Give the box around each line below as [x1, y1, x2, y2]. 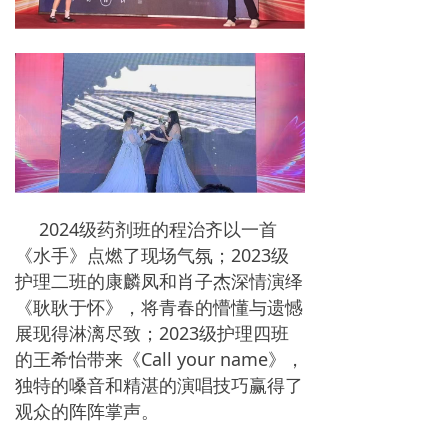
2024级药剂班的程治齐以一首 [39, 216, 277, 241]
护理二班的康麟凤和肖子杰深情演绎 [15, 268, 303, 293]
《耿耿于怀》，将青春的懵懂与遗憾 [15, 294, 303, 319]
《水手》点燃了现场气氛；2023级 [15, 242, 289, 267]
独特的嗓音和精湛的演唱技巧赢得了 [15, 372, 303, 397]
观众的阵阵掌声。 [15, 398, 159, 423]
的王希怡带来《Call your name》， [15, 346, 304, 371]
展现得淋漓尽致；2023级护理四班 [15, 320, 289, 345]
